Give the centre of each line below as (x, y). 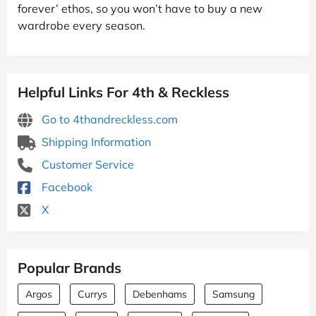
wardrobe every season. (81, 25)
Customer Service (86, 164)
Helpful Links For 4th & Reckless (123, 92)
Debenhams (160, 294)
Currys (92, 294)
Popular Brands (69, 267)
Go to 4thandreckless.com (108, 119)
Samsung (233, 294)
